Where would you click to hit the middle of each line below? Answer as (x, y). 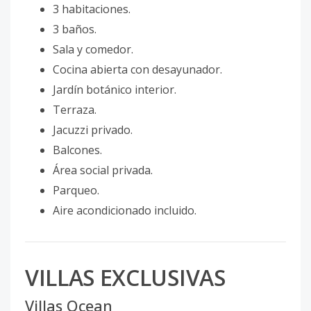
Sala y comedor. (93, 49)
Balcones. (77, 150)
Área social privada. (103, 170)
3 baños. (75, 29)
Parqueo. (76, 190)
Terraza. (75, 109)
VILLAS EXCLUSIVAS (125, 278)
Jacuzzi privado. (93, 129)
